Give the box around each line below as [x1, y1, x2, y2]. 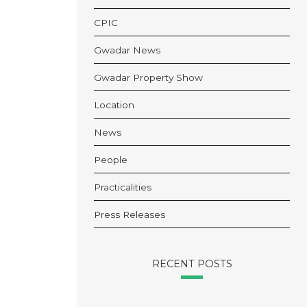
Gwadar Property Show [94, 72, 203, 84]
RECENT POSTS [151, 258, 232, 271]
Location [94, 99, 134, 111]
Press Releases [94, 209, 165, 221]
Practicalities [94, 182, 151, 193]
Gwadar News [94, 45, 160, 56]
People [94, 154, 127, 166]
